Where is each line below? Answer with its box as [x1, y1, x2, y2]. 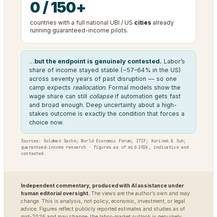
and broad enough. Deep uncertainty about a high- [29, 101, 177, 108]
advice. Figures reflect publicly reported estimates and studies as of [21, 205, 185, 212]
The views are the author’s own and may [90, 190, 190, 197]
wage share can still [29, 92, 89, 100]
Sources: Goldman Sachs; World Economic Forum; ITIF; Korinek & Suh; [21, 138, 186, 144]
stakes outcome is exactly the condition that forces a [29, 109, 185, 117]
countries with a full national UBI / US [30, 18, 134, 26]
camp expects [29, 83, 73, 91]
